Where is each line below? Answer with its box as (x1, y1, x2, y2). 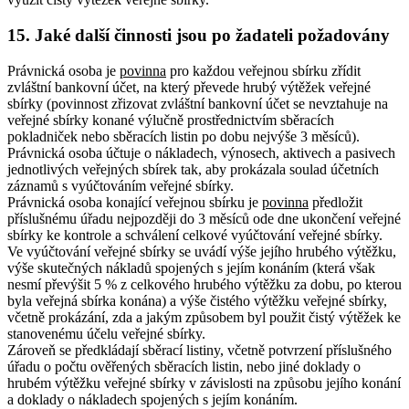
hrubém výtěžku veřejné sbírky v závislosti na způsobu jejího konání (7, 374, 401, 391)
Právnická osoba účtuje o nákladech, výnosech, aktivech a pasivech (7, 144, 395, 161)
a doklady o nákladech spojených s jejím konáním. (7, 391, 298, 407)
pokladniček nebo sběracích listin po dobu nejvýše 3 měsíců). (7, 128, 360, 144)
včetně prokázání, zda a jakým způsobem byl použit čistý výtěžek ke (7, 309, 401, 325)
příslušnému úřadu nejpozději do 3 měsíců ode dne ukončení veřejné (7, 210, 401, 226)
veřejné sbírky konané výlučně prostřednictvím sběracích (7, 111, 334, 128)
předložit (309, 194, 362, 210)
